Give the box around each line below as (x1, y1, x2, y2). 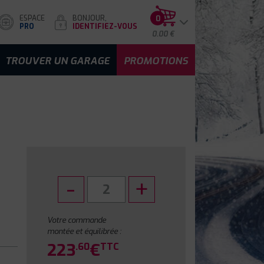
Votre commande (47, 215, 107, 225)
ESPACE (19, 13, 45, 23)
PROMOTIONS (124, 54, 188, 67)
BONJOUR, (72, 13, 107, 23)
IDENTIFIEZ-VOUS (72, 21, 137, 31)
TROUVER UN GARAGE (5, 54, 110, 67)
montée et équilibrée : (47, 226, 122, 236)
